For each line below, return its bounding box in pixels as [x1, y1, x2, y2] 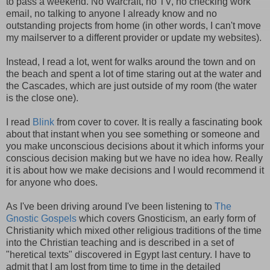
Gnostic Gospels [6, 213, 77, 224]
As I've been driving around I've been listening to [6, 201, 215, 212]
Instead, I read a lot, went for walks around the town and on [6, 56, 256, 67]
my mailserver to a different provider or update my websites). [6, 32, 262, 43]
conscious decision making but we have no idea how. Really [6, 152, 263, 163]
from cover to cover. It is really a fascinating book [54, 116, 262, 127]
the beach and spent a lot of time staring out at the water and [6, 68, 262, 79]
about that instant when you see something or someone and [6, 128, 260, 139]
